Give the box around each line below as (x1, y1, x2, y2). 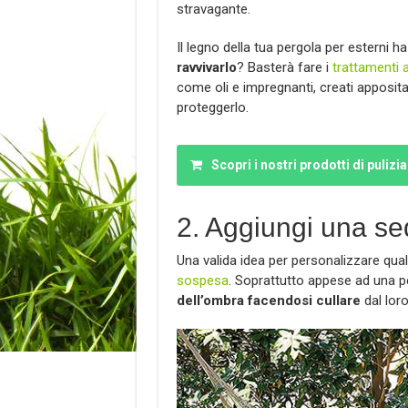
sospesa (176, 271, 229, 289)
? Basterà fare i (236, 58, 332, 76)
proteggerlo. (176, 98, 249, 116)
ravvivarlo (176, 58, 237, 76)
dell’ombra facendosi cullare (176, 291, 361, 309)
